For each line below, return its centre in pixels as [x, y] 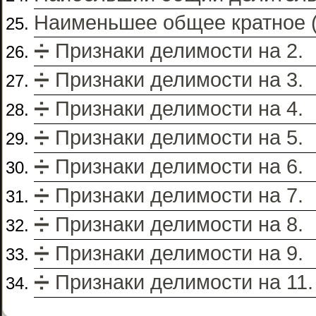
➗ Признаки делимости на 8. [169, 225]
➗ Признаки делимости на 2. [169, 51]
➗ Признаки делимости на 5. [169, 138]
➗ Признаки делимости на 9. [169, 254]
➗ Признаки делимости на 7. [169, 196]
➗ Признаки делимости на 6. [169, 167]
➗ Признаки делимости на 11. [174, 282]
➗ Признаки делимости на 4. [169, 109]
